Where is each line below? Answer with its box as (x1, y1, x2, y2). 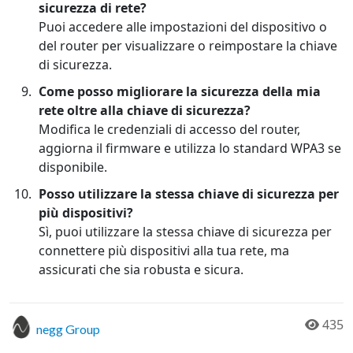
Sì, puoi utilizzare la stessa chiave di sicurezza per (39, 223, 332, 241)
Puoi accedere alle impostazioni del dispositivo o (39, 18, 327, 36)
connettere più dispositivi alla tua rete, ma (39, 242, 289, 260)
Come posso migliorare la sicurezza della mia (39, 83, 321, 101)
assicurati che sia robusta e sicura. (39, 261, 243, 279)
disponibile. (39, 158, 107, 176)
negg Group (36, 321, 100, 337)
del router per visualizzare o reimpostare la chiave (39, 37, 337, 55)
